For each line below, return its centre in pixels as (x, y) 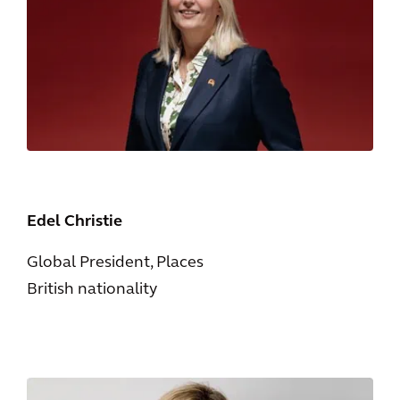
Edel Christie (75, 221)
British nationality (92, 289)
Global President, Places (115, 262)
